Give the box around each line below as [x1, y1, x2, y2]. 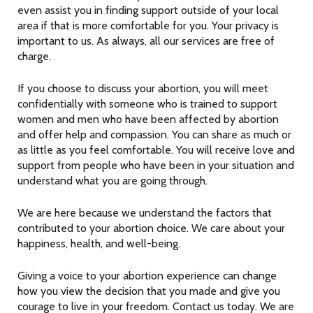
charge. [17, 50, 51, 63]
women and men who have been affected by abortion [17, 112, 279, 126]
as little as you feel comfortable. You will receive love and [17, 143, 295, 156]
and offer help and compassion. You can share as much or [17, 128, 291, 141]
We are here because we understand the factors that [17, 206, 272, 219]
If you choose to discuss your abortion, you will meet [17, 82, 268, 95]
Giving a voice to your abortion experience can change [17, 269, 277, 282]
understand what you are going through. [17, 174, 208, 187]
